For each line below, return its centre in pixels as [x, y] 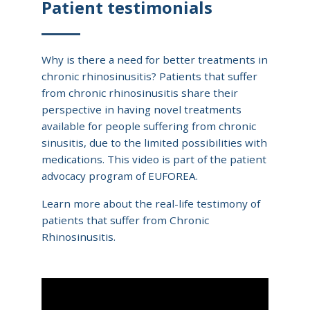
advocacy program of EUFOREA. [120, 175]
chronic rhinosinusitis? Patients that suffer [149, 76]
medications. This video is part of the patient [154, 159]
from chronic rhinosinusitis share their [140, 92]
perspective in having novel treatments [142, 109]
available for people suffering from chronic [149, 126]
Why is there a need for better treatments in [155, 59]
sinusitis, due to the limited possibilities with [154, 142]
